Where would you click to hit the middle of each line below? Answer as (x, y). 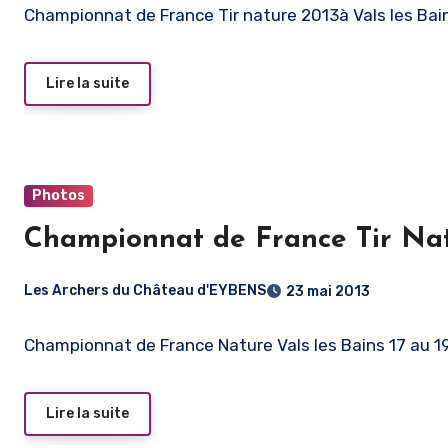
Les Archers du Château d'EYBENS (145, 291)
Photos (58, 196)
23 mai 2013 (328, 291)
